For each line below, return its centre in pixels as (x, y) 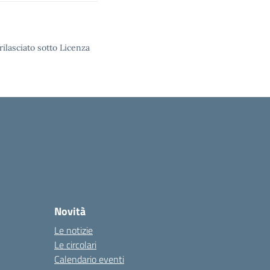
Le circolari (75, 245)
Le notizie (74, 230)
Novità (70, 211)
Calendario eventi (89, 259)
